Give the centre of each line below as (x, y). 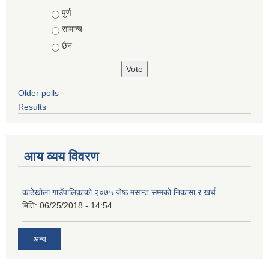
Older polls (38, 93)
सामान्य (72, 29)
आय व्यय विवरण (61, 156)
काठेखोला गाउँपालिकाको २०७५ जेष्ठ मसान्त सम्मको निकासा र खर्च (119, 192)
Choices (68, 12)
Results (32, 107)
